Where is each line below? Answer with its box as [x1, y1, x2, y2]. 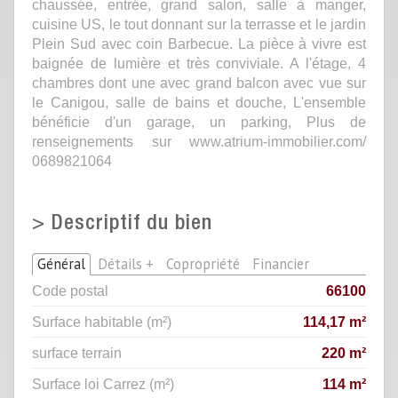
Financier [252, 254, 309, 274]
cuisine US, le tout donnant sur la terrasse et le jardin [32, 16, 366, 32]
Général [37, 254, 85, 274]
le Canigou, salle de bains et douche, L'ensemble [32, 94, 366, 110]
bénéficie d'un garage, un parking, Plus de [32, 114, 366, 130]
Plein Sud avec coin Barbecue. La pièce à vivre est [32, 36, 366, 52]
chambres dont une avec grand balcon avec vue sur [32, 75, 366, 91]
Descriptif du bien [52, 214, 212, 235]
